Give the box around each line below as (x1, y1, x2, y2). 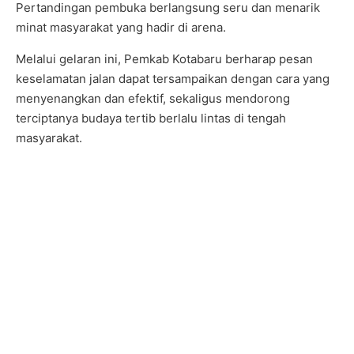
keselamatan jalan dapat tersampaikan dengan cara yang (16, 70, 330, 86)
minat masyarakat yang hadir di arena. (16, 19, 226, 35)
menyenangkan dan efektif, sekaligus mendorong (16, 90, 290, 106)
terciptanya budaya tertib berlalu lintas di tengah (16, 110, 286, 126)
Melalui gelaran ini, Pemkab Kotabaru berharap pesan (16, 51, 313, 66)
